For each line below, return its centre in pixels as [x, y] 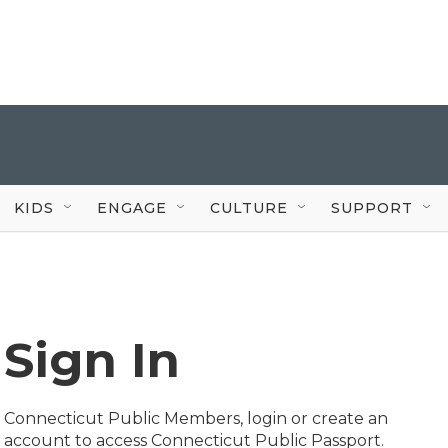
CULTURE [249, 207]
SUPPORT [372, 207]
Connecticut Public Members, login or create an [196, 418]
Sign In [92, 360]
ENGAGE [132, 207]
